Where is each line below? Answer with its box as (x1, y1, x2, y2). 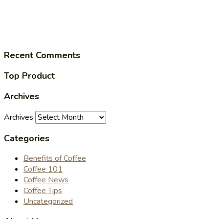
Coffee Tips (23, 185, 62, 196)
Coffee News (23, 174, 68, 185)
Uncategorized (23, 196, 73, 207)
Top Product (4, 69, 55, 82)
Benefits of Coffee (23, 153, 86, 164)
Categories (4, 132, 49, 144)
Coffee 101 (23, 163, 63, 175)
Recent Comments (4, 49, 80, 61)
